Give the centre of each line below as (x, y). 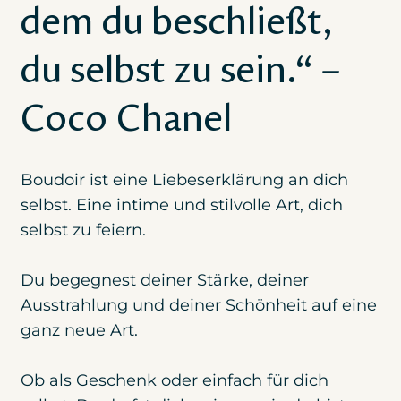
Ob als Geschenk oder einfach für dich (174, 380)
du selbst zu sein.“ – (179, 70)
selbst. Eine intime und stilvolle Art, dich (181, 205)
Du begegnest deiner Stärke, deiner (164, 280)
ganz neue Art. (81, 330)
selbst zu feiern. (83, 230)
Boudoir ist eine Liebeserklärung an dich (184, 179)
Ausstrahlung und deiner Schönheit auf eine (198, 305)
